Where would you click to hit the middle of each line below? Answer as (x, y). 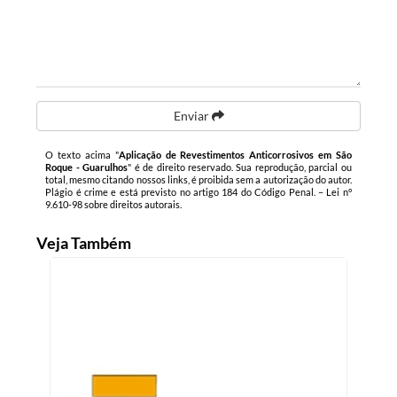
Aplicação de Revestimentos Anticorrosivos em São (235, 155)
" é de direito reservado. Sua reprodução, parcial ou (240, 167)
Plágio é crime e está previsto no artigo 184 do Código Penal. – (186, 192)
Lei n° (339, 192)
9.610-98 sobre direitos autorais (113, 204)
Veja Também (84, 243)
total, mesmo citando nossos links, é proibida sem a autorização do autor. (198, 179)
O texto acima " (82, 155)
